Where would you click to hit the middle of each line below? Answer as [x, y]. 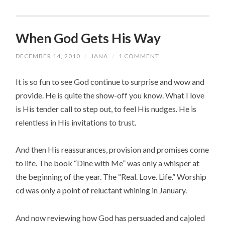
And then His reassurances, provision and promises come [113, 150]
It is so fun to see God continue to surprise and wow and [110, 82]
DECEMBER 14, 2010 [48, 56]
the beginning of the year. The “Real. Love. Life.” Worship [111, 177]
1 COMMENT [139, 56]
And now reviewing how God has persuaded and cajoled [110, 217]
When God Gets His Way [88, 38]
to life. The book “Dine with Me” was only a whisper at [108, 163]
